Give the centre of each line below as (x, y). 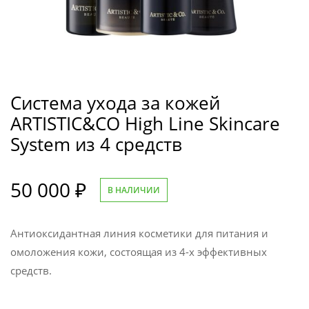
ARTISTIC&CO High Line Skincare (145, 124)
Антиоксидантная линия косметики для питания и (139, 233)
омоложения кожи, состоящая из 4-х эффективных (139, 252)
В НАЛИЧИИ (134, 190)
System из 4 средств (96, 145)
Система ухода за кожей (115, 103)
